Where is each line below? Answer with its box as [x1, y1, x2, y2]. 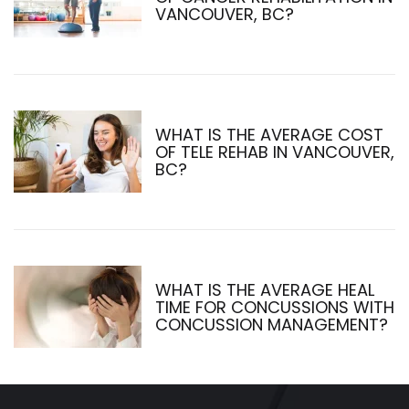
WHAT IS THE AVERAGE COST [155, 122, 383, 146]
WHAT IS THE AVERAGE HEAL [155, 278, 374, 301]
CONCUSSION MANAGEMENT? [155, 312, 388, 336]
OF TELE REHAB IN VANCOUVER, [155, 140, 394, 163]
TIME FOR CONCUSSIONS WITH [155, 295, 394, 319]
